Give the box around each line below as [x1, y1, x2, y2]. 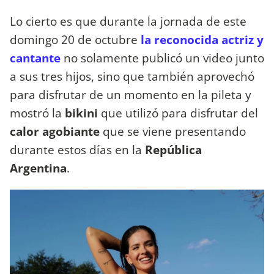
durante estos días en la [10, 141, 145, 158]
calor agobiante [10, 123, 103, 140]
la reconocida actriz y [141, 31, 264, 48]
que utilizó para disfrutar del [101, 105, 258, 122]
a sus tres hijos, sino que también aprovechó [10, 68, 254, 85]
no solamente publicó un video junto [61, 50, 264, 67]
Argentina [10, 160, 67, 177]
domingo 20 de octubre [10, 31, 138, 48]
